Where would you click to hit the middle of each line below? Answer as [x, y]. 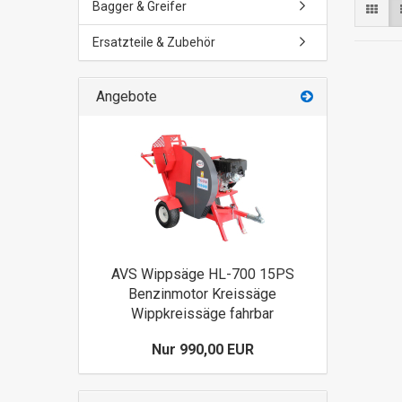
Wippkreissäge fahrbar [203, 314]
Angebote [125, 96]
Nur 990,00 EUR [202, 350]
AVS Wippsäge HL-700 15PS [202, 274]
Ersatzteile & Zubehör [154, 42]
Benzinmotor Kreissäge [203, 294]
